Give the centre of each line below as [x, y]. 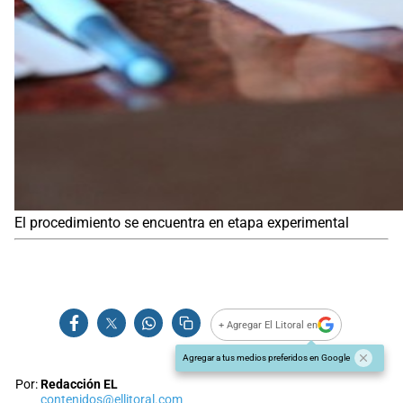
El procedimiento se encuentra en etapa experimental [182, 223]
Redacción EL [79, 385]
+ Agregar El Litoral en [269, 325]
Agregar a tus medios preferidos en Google [266, 358]
